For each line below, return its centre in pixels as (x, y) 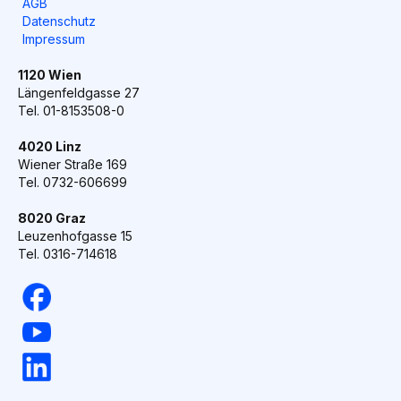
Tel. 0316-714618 (68, 253)
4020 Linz (50, 146)
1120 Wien (50, 74)
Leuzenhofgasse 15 (75, 235)
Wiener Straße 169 (73, 164)
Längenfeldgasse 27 (79, 92)
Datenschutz (59, 21)
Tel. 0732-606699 (73, 182)
